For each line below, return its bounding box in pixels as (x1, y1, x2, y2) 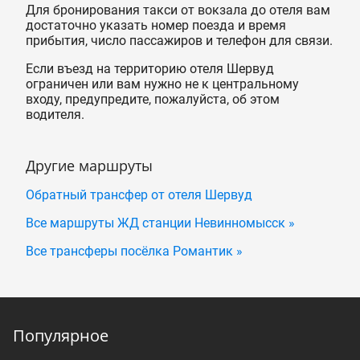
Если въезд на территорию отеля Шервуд (26, 61, 274, 77)
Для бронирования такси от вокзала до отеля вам (26, 2, 330, 18)
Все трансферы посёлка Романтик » (26, 243, 243, 260)
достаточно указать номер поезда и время (26, 18, 286, 34)
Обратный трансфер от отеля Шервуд (26, 187, 252, 203)
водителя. (26, 107, 84, 123)
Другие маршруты (26, 156, 153, 176)
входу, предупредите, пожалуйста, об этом (26, 92, 280, 108)
